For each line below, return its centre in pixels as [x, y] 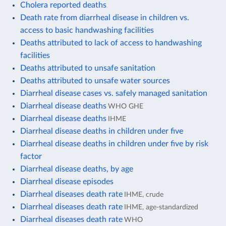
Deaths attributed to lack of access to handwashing [111, 43]
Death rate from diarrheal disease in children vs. [105, 17]
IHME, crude [144, 194]
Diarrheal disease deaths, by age [77, 169]
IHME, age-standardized [161, 207]
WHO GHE [126, 106]
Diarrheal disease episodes [67, 181]
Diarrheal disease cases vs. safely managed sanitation [114, 93]
